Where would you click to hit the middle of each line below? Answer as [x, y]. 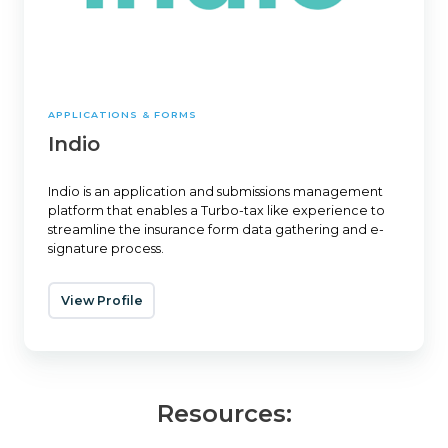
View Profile [101, 301]
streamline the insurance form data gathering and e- [216, 230]
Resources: [224, 413]
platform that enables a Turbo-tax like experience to [216, 211]
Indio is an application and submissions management [215, 192]
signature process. [106, 249]
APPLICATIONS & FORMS [122, 115]
